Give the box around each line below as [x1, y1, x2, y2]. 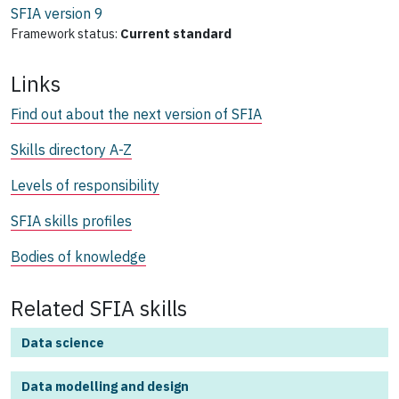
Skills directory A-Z [11, 141, 132, 159]
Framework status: [11, 25, 118, 43]
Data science [21, 334, 104, 352]
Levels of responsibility [11, 176, 159, 195]
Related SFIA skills [11, 295, 187, 322]
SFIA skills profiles [11, 212, 132, 231]
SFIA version [11, 4, 91, 23]
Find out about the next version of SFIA [11, 105, 262, 124]
